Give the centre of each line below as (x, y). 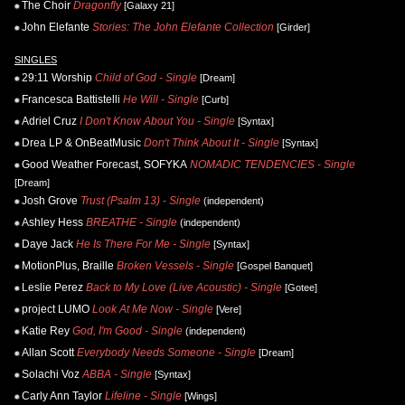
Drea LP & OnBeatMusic (81, 143)
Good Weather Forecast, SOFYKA (104, 165)
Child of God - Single (146, 78)
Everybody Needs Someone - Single (166, 353)
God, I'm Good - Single (127, 331)
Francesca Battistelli (71, 100)
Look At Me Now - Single (153, 310)
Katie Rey (46, 331)
